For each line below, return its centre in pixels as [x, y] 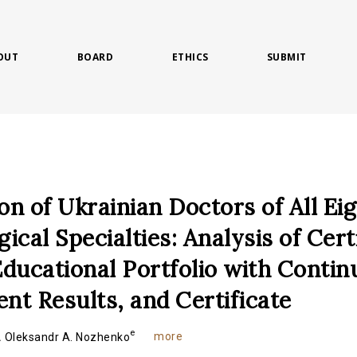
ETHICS [190, 57]
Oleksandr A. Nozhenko [67, 337]
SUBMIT [286, 57]
